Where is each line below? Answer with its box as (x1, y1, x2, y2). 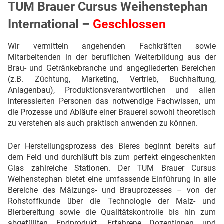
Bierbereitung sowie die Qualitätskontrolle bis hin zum (8, 207, 216, 217)
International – (8, 16, 93, 31)
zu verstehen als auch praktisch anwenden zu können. (8, 118, 198, 128)
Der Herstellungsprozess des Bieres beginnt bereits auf (8, 141, 216, 151)
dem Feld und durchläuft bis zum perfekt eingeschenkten (8, 152, 216, 162)
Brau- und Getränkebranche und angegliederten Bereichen (8, 63, 216, 73)
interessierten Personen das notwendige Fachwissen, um (8, 96, 216, 106)
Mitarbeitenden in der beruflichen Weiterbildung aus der (8, 52, 216, 62)
